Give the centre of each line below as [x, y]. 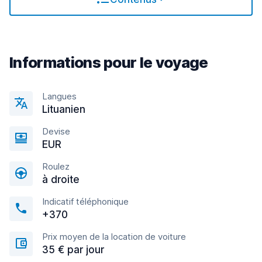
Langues [59, 96]
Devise [56, 131]
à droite [61, 180]
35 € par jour [73, 250]
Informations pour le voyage [109, 62]
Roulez [56, 166]
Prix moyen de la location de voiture [114, 237]
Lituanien [64, 109]
